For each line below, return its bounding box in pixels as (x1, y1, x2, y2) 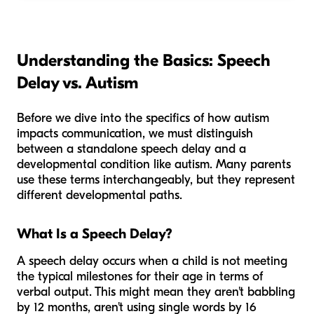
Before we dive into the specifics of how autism (17, 111, 269, 126)
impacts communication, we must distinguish (17, 126, 253, 142)
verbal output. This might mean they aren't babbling (17, 285, 295, 300)
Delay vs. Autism (17, 73, 138, 93)
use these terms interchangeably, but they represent (17, 172, 295, 188)
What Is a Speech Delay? (17, 226, 172, 243)
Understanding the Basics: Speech (17, 50, 271, 71)
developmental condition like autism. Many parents (17, 157, 291, 172)
